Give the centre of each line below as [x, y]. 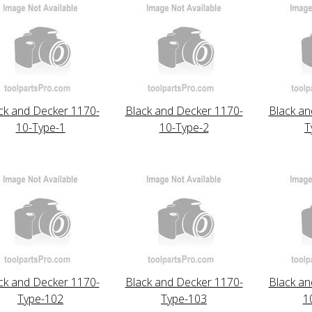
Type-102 [40, 298]
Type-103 [184, 298]
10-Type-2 [184, 127]
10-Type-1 [40, 127]
